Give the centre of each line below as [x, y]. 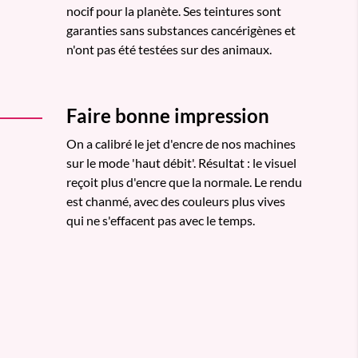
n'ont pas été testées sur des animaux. [169, 49]
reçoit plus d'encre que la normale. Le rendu [184, 181]
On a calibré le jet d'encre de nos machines [181, 143]
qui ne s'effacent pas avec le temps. [161, 220]
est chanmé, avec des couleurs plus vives [176, 201]
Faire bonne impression [168, 115]
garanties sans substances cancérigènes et [181, 30]
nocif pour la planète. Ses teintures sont [174, 10]
